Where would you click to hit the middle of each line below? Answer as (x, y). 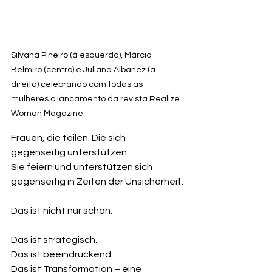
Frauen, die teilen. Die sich (69, 138)
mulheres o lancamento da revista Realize (96, 99)
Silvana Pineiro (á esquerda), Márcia (82, 55)
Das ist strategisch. (54, 240)
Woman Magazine (47, 113)
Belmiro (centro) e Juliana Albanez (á (84, 70)
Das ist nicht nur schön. (62, 210)
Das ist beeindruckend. (62, 254)
